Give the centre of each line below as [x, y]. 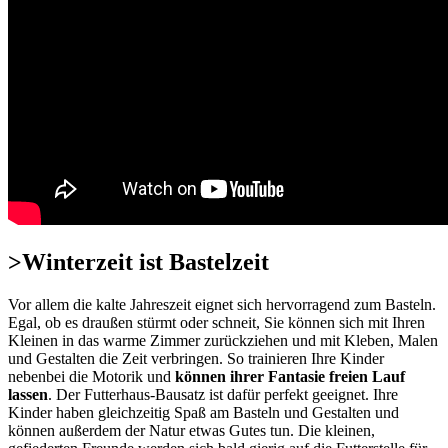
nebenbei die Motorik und [89, 377]
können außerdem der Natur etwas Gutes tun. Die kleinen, [191, 431]
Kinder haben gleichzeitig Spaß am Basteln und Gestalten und [203, 413]
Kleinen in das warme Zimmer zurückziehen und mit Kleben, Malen [223, 341]
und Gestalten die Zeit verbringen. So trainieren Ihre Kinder [196, 359]
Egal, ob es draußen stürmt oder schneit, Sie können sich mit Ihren [216, 323]
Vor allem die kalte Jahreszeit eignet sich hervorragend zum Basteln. [222, 305]
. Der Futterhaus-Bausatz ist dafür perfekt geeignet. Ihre [223, 395]
